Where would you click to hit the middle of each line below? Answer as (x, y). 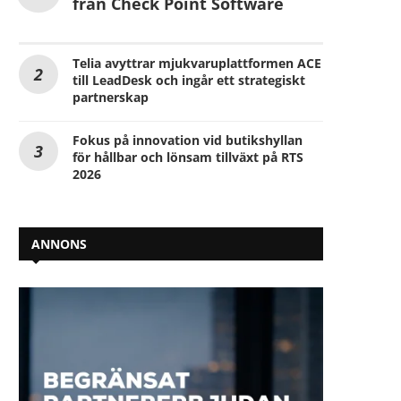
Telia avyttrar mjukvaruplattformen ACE (197, 63)
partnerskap (111, 97)
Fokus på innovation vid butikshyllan (188, 140)
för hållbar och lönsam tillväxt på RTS (188, 157)
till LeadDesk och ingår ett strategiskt (189, 80)
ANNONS (59, 243)
